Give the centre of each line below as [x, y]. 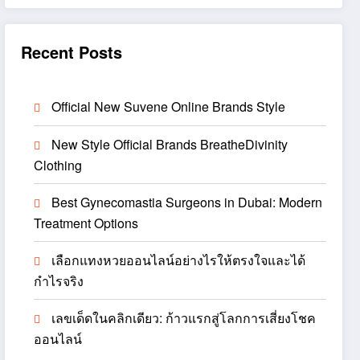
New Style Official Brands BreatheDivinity [170, 144]
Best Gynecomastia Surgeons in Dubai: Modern [187, 202]
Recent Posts [72, 52]
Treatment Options [86, 223]
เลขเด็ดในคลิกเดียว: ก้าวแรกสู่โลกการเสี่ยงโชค [184, 318]
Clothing [58, 165]
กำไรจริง [59, 281]
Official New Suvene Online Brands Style [169, 106]
